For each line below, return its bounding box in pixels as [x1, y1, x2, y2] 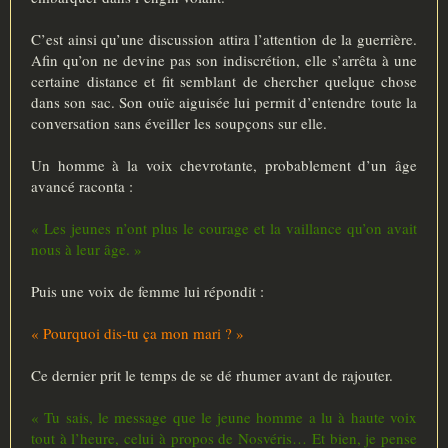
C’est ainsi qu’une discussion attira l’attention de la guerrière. [31, 29, 417, 50]
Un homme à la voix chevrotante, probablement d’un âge [31, 155, 417, 176]
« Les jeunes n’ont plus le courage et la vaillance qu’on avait [31, 218, 417, 239]
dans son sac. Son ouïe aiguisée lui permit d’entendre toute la [31, 92, 417, 113]
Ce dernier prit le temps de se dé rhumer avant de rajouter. [31, 365, 393, 386]
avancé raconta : [31, 176, 133, 197]
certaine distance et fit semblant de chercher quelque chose [31, 71, 417, 92]
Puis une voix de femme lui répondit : [31, 281, 264, 302]
